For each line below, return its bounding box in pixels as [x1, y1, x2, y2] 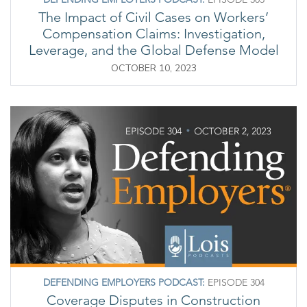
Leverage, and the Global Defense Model [28, 41, 279, 58]
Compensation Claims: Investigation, [42, 25, 265, 42]
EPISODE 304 [204, 275, 265, 288]
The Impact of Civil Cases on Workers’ [38, 8, 269, 25]
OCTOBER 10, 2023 [110, 61, 197, 75]
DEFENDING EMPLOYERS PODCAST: [42, 275, 205, 288]
